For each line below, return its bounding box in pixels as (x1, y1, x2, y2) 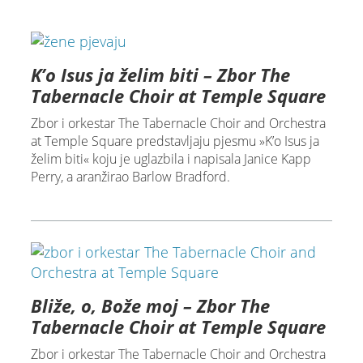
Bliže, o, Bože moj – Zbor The (30, 293, 270, 318)
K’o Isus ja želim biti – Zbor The (30, 62, 290, 88)
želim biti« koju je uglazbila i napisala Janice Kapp (30, 150, 311, 169)
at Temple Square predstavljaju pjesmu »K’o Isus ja (30, 132, 319, 151)
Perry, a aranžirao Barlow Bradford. (30, 168, 230, 186)
